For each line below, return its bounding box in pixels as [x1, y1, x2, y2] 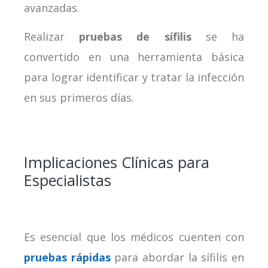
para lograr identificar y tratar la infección [24, 69, 244, 84]
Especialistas [24, 169, 111, 190]
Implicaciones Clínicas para [24, 151, 209, 172]
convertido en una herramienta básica [24, 49, 244, 64]
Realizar [24, 29, 80, 44]
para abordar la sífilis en [110, 249, 245, 264]
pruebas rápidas [24, 249, 111, 264]
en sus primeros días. [24, 90, 137, 105]
